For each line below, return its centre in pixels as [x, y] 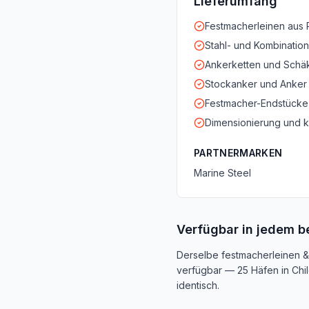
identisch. [198, 285]
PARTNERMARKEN [238, 153]
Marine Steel [222, 173]
